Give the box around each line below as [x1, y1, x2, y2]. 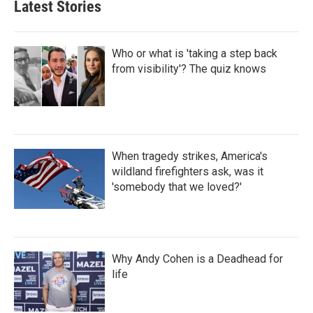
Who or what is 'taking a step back [112, 46, 277, 60]
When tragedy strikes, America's [112, 149, 268, 163]
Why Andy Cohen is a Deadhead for [112, 252, 283, 265]
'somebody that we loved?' [112, 180, 242, 194]
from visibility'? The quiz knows [112, 61, 266, 75]
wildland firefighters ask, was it [112, 164, 263, 178]
